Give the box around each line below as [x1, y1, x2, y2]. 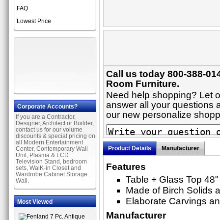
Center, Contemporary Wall [16, 145, 88, 152]
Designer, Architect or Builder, [16, 120, 94, 127]
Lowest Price [17, 18, 51, 25]
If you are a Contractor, [16, 113, 76, 120]
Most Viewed [17, 198, 53, 205]
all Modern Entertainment [16, 139, 83, 146]
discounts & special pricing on [16, 133, 95, 139]
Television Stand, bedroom [16, 158, 87, 165]
